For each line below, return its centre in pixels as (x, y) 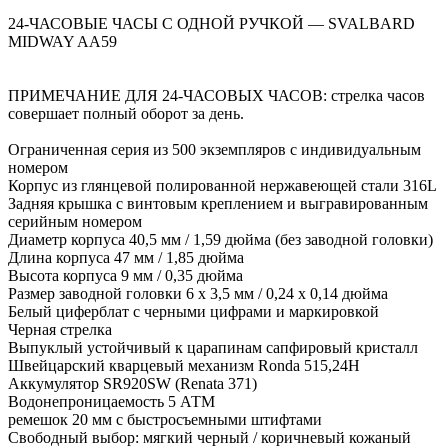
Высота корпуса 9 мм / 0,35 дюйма (125, 275)
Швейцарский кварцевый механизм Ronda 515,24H (184, 365)
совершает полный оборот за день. (126, 113)
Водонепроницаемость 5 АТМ (111, 401)
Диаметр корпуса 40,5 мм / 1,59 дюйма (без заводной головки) (220, 239)
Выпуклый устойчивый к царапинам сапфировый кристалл (213, 347)
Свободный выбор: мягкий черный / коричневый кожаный (209, 437)
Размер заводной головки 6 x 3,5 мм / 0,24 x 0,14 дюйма (198, 293)
